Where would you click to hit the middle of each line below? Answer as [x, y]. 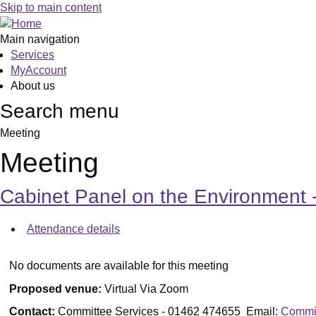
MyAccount [38, 70]
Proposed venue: [57, 288]
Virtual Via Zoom [147, 288]
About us [33, 85]
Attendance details [73, 229]
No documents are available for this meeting [119, 266]
